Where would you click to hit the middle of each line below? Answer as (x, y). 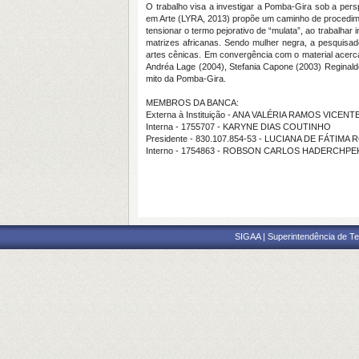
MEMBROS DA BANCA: (192, 103)
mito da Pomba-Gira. (186, 79)
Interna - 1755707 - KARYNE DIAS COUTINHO (238, 127)
